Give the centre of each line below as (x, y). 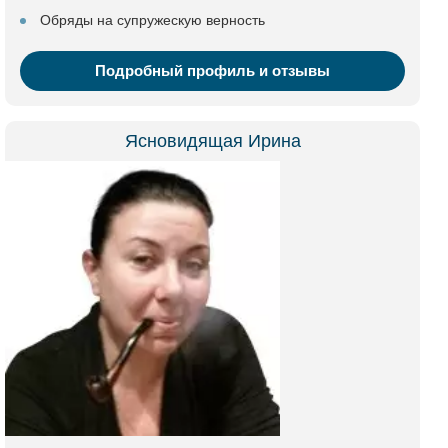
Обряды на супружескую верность (152, 20)
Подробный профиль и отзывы (212, 70)
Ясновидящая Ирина (212, 141)
